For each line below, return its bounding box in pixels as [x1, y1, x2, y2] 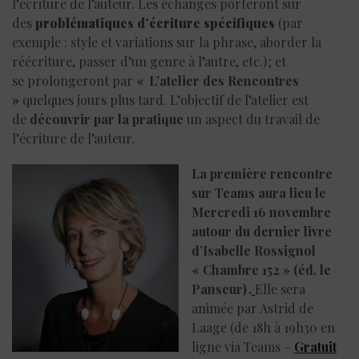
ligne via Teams [192, 337, 280, 355]
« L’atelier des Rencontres [136, 71, 299, 89]
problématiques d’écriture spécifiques [35, 14, 275, 31]
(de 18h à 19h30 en [227, 318, 335, 336]
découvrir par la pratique [30, 110, 184, 127]
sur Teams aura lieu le [192, 184, 326, 201]
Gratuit [294, 337, 337, 355]
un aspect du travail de [187, 110, 320, 127]
